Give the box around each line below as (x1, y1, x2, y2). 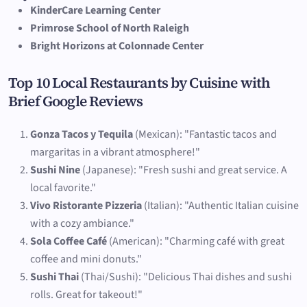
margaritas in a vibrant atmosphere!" (30, 144, 200, 160)
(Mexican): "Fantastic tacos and (133, 126, 277, 142)
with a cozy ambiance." (30, 215, 134, 231)
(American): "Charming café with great (107, 233, 284, 249)
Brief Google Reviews (8, 90, 143, 111)
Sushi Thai (30, 269, 79, 284)
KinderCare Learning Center (30, 2, 160, 18)
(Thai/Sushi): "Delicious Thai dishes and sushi (79, 269, 292, 284)
